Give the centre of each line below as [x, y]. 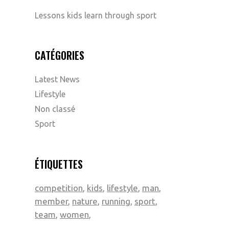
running [116, 201]
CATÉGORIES [60, 55]
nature [85, 201]
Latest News [57, 79]
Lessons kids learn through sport [96, 15]
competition [59, 188]
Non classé [55, 109]
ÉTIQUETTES [59, 164]
